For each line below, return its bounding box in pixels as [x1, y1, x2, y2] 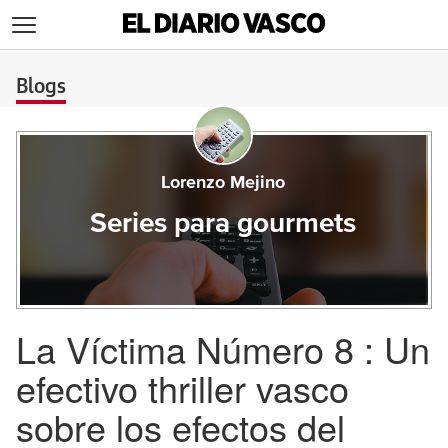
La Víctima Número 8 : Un [16, 323, 430, 374]
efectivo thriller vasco [16, 362, 349, 413]
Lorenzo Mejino [160, 174, 285, 192]
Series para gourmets [89, 210, 356, 238]
